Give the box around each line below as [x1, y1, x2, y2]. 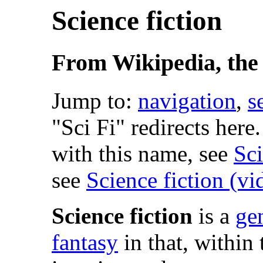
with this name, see [52, 141, 234, 167]
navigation [138, 88, 236, 114]
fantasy [52, 230, 118, 255]
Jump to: [52, 88, 138, 114]
